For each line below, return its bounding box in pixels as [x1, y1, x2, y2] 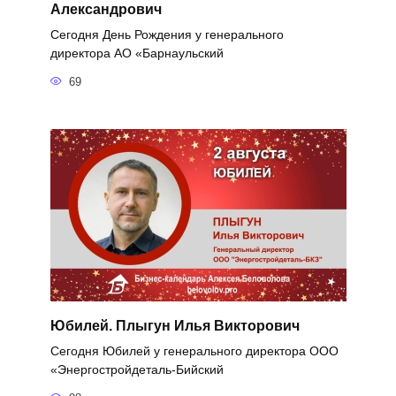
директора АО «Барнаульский [49, 46, 224, 61]
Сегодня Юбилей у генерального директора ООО [49, 344, 339, 359]
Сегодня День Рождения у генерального [49, 27, 284, 42]
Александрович [49, 2, 162, 18]
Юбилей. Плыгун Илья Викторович [49, 317, 300, 333]
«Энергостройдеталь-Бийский [49, 362, 224, 377]
